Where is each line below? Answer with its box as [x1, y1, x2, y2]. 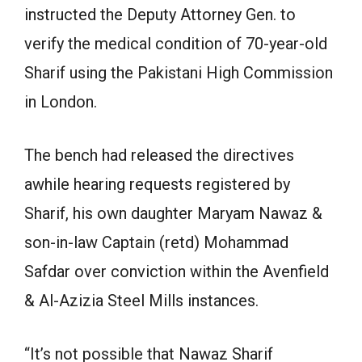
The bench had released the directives [24, 145, 294, 165]
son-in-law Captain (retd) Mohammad [24, 233, 288, 252]
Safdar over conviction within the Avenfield [24, 262, 329, 281]
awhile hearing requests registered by [24, 175, 290, 194]
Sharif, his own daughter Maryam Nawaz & [24, 204, 322, 223]
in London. [24, 92, 97, 112]
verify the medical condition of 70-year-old [24, 34, 327, 53]
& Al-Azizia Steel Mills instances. [24, 291, 259, 310]
